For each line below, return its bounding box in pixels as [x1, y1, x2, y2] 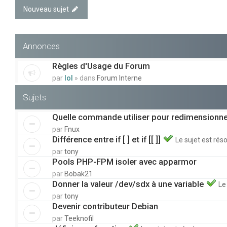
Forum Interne [97, 74, 142, 82]
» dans [74, 74, 97, 82]
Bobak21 [64, 170, 93, 178]
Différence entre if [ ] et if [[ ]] [52, 134, 163, 144]
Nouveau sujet [23, 5, 69, 13]
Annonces [23, 41, 60, 51]
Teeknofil [64, 214, 94, 222]
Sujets [23, 92, 46, 102]
